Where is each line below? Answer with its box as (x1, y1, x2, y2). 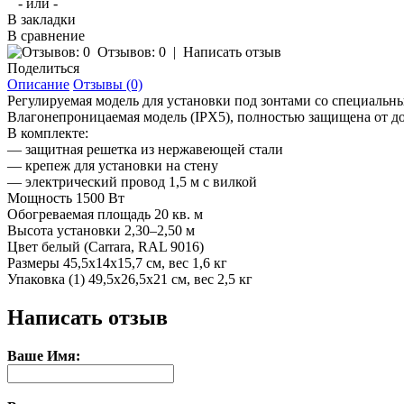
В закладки (7, 12, 76, 28)
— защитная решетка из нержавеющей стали (7, 142, 283, 158)
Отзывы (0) (73, 77, 142, 93)
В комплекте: (7, 125, 88, 142)
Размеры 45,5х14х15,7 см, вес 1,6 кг (7, 255, 227, 271)
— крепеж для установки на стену (7, 158, 218, 174)
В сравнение (7, 28, 85, 44)
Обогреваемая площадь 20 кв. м (7, 207, 203, 223)
